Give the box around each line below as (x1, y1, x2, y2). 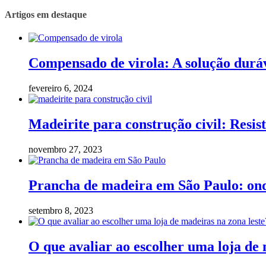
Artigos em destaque (5, 9, 87, 20)
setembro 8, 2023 (28, 205, 93, 216)
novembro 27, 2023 (28, 144, 102, 154)
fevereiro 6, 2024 (28, 83, 93, 94)
